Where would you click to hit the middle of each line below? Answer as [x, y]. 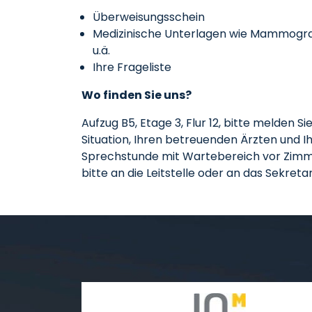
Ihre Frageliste [132, 67]
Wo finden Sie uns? [136, 95]
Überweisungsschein [149, 17]
